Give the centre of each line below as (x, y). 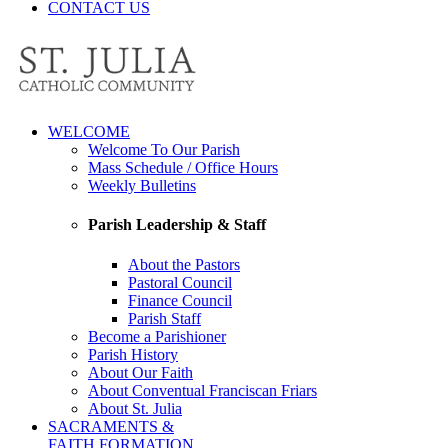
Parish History (133, 354)
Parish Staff (164, 318)
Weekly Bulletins (142, 185)
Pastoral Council (180, 282)
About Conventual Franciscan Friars (202, 390)
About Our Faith (140, 372)
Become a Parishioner (157, 336)
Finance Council (180, 300)
